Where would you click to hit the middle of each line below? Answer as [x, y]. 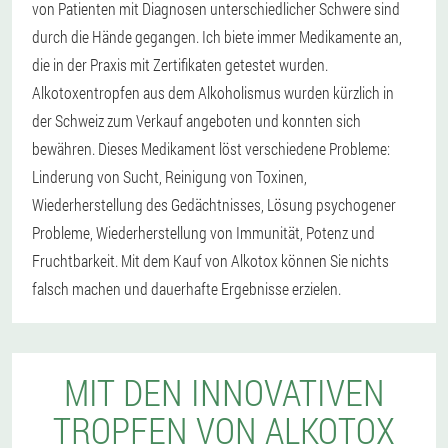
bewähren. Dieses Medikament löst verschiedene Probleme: [211, 148]
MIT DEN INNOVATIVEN [224, 392]
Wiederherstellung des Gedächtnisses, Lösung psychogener [214, 204]
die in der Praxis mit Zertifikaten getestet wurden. [180, 64]
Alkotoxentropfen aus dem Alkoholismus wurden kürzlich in [213, 92]
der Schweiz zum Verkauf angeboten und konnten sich [196, 120]
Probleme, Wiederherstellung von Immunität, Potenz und [203, 232]
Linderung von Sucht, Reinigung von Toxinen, [169, 176]
